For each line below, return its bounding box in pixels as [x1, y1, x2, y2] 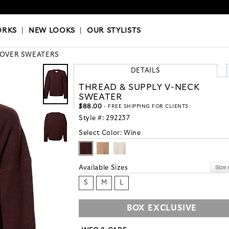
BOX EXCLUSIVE [126, 204, 197, 213]
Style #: [79, 115, 106, 122]
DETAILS [130, 67, 161, 75]
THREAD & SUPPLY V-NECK [79, 83, 200, 92]
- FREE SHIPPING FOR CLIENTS [102, 104, 189, 109]
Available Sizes [79, 165, 128, 172]
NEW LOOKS [29, 27, 75, 35]
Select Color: [79, 130, 124, 137]
